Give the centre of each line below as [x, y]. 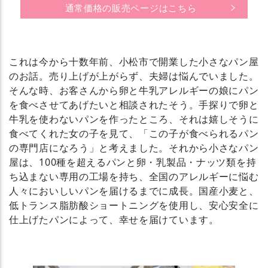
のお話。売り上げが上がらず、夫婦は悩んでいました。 [134, 76]
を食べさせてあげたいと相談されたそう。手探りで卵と [134, 105]
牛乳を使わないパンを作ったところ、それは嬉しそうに [134, 119]
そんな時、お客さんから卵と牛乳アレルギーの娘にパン [134, 91]
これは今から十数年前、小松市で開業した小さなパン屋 [134, 62]
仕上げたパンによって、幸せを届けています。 [114, 220]
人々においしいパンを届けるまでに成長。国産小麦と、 [134, 191]
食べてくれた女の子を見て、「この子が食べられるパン [134, 134]
